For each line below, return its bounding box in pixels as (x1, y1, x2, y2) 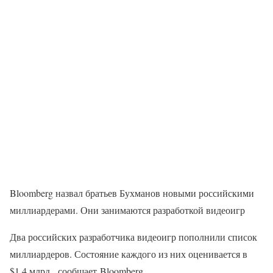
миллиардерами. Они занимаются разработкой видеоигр (10, 204, 245, 216)
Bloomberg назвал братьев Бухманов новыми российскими (10, 186, 254, 199)
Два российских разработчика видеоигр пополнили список (10, 230, 257, 243)
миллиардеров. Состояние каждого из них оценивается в (10, 247, 247, 260)
